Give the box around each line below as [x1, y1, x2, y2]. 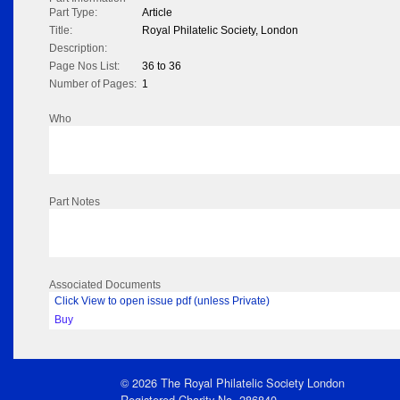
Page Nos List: [49, 60, 120, 73]
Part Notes [49, 196, 100, 209]
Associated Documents [49, 279, 161, 292]
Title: [49, 24, 72, 37]
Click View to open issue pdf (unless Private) [54, 295, 270, 308]
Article [142, 6, 172, 20]
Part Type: [49, 6, 97, 20]
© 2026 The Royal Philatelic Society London [121, 373, 345, 391]
